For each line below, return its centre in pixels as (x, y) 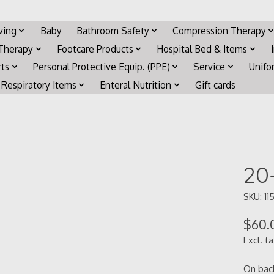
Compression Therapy (220, 30)
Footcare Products (95, 49)
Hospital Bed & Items (202, 49)
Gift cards (215, 85)
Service (209, 67)
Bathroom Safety (113, 30)
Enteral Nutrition (136, 85)
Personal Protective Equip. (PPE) (101, 67)
